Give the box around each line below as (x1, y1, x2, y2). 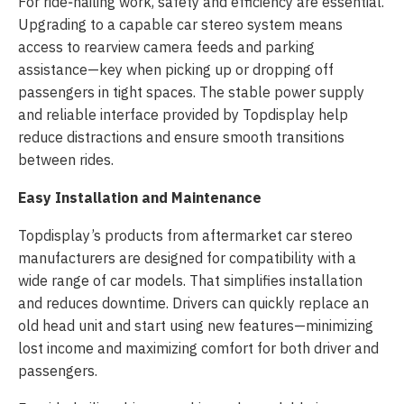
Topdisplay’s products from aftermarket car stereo (18, 225, 353, 247)
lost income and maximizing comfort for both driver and (18, 337, 379, 360)
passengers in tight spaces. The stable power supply (18, 81, 364, 104)
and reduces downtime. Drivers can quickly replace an (18, 292, 369, 315)
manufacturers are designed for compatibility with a (18, 247, 356, 270)
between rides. (18, 149, 114, 171)
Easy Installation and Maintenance (18, 187, 262, 209)
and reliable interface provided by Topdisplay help (18, 104, 348, 126)
